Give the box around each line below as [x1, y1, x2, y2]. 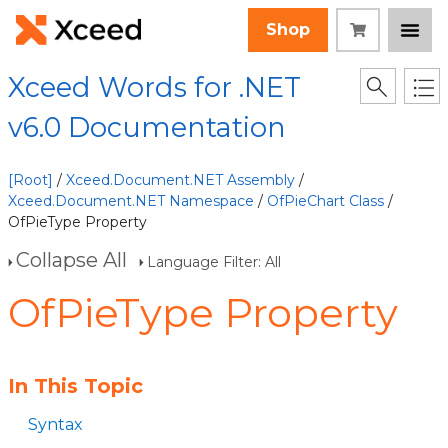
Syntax [28, 415, 83, 434]
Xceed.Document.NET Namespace [8, 192, 254, 210]
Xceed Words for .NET [8, 71, 301, 104]
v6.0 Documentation [8, 111, 286, 144]
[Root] [8, 171, 53, 189]
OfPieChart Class [267, 192, 384, 210]
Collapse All [16, 248, 127, 272]
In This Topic [8, 374, 143, 398]
